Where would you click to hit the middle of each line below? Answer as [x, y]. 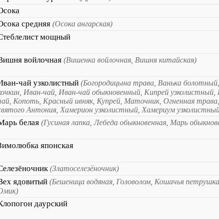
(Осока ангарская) [82, 24]
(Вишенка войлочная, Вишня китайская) [130, 60]
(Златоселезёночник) [84, 168]
